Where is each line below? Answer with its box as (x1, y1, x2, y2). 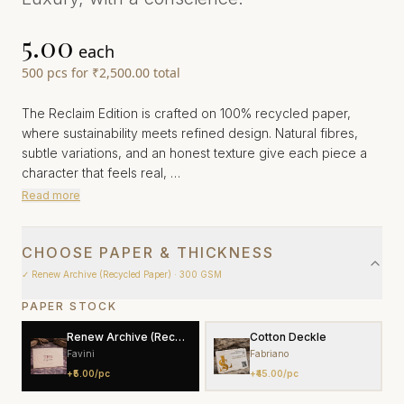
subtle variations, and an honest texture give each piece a (22, 145, 367, 161)
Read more (22, 188, 80, 203)
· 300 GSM (171, 269, 222, 280)
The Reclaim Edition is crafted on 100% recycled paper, (22, 106, 351, 122)
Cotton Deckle (250, 330, 326, 344)
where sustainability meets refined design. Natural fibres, (22, 125, 358, 142)
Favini (67, 348, 95, 360)
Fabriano (250, 348, 289, 360)
